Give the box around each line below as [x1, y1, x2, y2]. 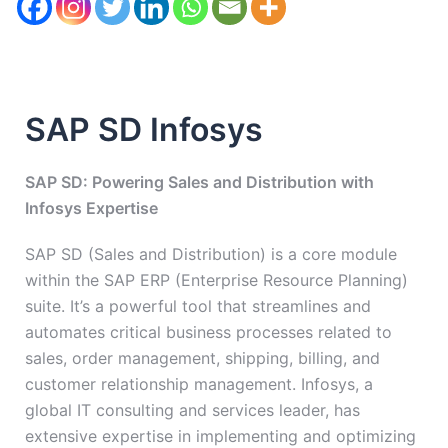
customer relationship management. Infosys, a [25, 374, 373, 395]
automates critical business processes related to [25, 322, 392, 343]
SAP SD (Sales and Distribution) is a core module [25, 244, 397, 265]
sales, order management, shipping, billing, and [25, 348, 380, 369]
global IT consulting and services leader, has [25, 400, 360, 421]
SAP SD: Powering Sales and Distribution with [25, 172, 374, 193]
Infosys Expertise [25, 198, 158, 219]
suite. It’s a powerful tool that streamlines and [25, 296, 371, 317]
